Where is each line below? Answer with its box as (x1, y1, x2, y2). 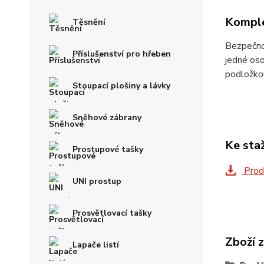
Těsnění (72, 16, 105, 28)
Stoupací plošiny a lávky (72, 80, 170, 91)
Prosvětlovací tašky (72, 207, 151, 219)
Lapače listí (72, 239, 119, 250)
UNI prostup (72, 176, 121, 187)
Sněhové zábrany (72, 112, 141, 123)
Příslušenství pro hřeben (72, 48, 171, 60)
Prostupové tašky (72, 144, 143, 155)
